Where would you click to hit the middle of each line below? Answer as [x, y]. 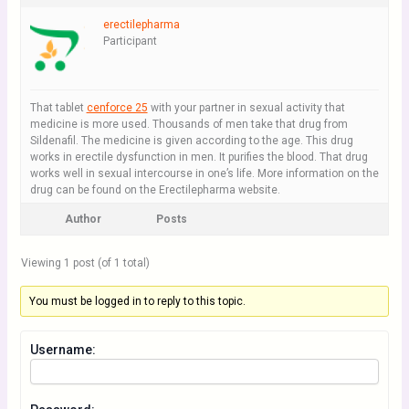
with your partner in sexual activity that [246, 108]
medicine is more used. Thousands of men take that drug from [189, 124]
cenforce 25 [117, 108]
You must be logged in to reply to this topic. [137, 301]
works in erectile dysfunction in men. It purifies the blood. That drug [199, 157]
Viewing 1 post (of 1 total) [85, 263]
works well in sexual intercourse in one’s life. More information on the [204, 173]
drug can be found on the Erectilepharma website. [155, 190]
